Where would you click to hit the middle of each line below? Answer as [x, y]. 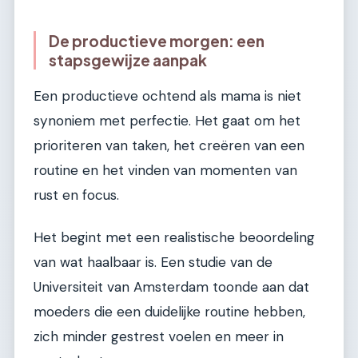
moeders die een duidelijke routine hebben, [169, 312]
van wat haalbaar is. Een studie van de [153, 263]
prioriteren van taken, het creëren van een [169, 145]
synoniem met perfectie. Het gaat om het [167, 120]
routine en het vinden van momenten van [165, 170]
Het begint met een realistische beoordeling [174, 238]
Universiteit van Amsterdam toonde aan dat [171, 287]
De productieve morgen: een [157, 41]
